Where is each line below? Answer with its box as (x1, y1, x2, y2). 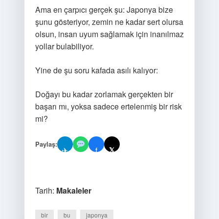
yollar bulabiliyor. (35, 41, 94, 52)
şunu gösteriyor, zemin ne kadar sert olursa (35, 16, 183, 27)
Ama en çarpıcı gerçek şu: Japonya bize (35, 4, 173, 15)
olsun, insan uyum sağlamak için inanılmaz (35, 28, 184, 40)
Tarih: (35, 185, 56, 196)
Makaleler (56, 185, 91, 196)
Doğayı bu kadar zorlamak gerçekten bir (35, 88, 173, 100)
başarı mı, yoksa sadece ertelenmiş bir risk (35, 101, 182, 112)
